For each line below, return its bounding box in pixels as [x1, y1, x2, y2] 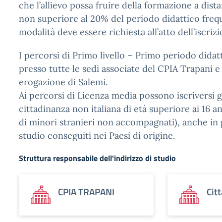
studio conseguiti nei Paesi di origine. [19, 130, 175, 141]
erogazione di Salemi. [19, 76, 108, 88]
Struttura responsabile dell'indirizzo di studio [19, 152, 176, 164]
